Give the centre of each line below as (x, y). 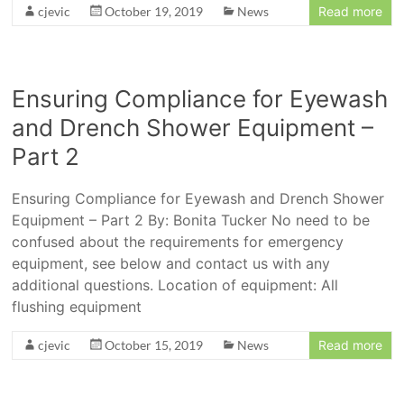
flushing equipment (77, 307)
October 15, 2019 (154, 345)
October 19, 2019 (154, 11)
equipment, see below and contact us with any (171, 263)
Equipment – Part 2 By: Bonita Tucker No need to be (191, 220)
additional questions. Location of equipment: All (175, 285)
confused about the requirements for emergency (178, 242)
